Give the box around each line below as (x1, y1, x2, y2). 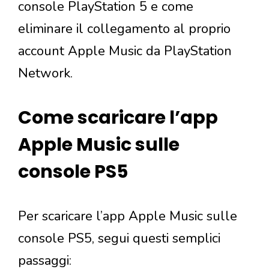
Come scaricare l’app (18, 104, 218, 130)
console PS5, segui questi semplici (18, 229, 220, 247)
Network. (18, 64, 73, 82)
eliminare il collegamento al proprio (18, 19, 231, 38)
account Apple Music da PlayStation (18, 41, 232, 60)
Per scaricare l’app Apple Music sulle (18, 207, 237, 225)
